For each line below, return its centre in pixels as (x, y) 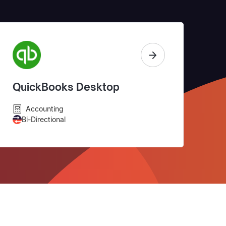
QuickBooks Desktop (66, 87)
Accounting (44, 109)
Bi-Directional (43, 120)
